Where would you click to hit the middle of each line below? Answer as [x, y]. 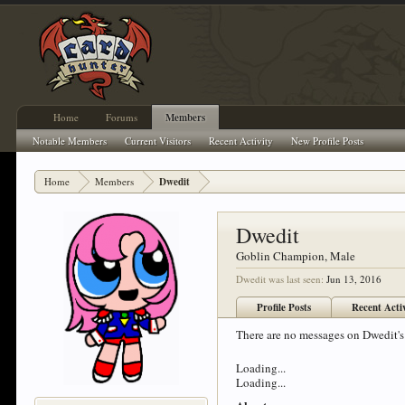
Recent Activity [241, 141]
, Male [340, 256]
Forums [122, 117]
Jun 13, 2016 [354, 279]
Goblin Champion [281, 256]
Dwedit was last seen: [280, 279]
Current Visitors [158, 141]
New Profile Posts [328, 141]
